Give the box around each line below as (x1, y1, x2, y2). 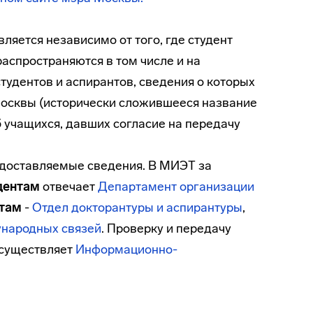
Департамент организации (98, 179, 254, 194)
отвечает (40, 179, 98, 194)
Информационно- (75, 242, 177, 257)
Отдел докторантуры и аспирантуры (32, 200, 242, 215)
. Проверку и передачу (101, 221, 231, 236)
